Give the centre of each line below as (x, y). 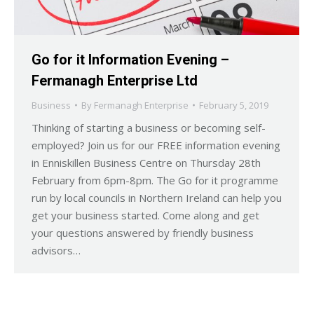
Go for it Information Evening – (130, 59)
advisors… (56, 250)
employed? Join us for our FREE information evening (156, 145)
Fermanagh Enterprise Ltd (115, 80)
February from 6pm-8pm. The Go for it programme (155, 180)
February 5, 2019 (234, 105)
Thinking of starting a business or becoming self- (149, 127)
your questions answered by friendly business (143, 232)
